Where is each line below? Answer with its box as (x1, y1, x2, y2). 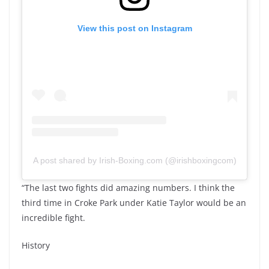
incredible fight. (22, 212, 85, 224)
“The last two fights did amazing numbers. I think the (22, 182, 235, 194)
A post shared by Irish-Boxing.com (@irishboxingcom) (32, 156, 237, 166)
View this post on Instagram (77, 23, 192, 34)
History (22, 240, 50, 252)
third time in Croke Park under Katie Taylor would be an (22, 197, 246, 209)
